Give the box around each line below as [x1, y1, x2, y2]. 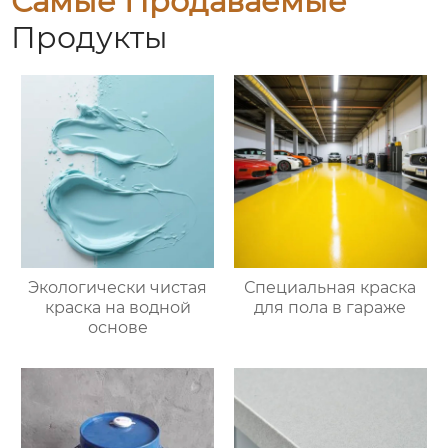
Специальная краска [244, 277, 417, 297]
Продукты [11, 19, 169, 57]
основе [87, 317, 148, 337]
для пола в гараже [254, 297, 407, 317]
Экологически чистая [28, 277, 208, 297]
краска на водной [44, 297, 191, 317]
